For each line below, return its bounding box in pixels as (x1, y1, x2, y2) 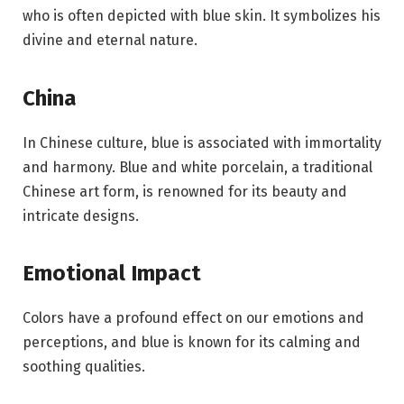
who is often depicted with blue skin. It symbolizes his (23, 7, 381, 25)
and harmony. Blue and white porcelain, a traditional (23, 158, 372, 176)
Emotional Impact (23, 260, 201, 286)
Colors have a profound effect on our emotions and (23, 308, 364, 326)
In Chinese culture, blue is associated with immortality (23, 133, 381, 151)
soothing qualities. (23, 357, 145, 375)
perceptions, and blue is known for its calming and (23, 333, 361, 351)
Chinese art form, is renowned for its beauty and (23, 182, 347, 200)
